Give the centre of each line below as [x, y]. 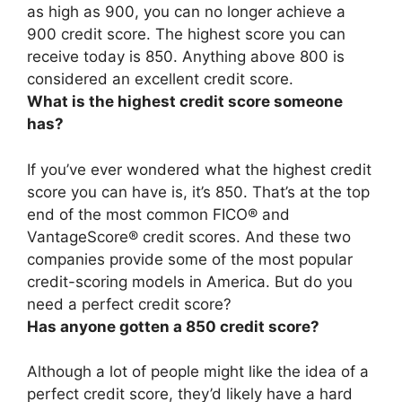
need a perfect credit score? [129, 304]
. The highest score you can [246, 34]
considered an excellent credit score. [160, 79]
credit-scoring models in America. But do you [190, 281]
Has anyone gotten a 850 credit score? [173, 326]
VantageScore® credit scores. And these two [189, 236]
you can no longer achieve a [245, 12]
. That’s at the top [306, 192]
